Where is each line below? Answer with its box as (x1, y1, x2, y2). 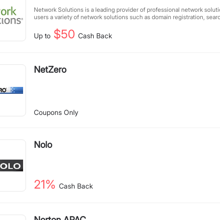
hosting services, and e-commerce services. (34, 21, 153, 28)
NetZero (34, 64, 66, 75)
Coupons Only (34, 108, 78, 116)
